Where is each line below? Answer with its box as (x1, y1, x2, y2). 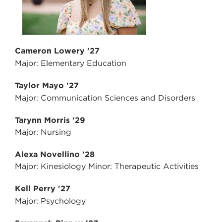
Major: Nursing (15, 127, 71, 137)
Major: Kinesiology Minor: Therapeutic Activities (15, 162, 199, 171)
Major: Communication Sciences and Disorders (15, 93, 195, 103)
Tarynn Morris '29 (15, 115, 85, 125)
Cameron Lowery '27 (15, 46, 100, 56)
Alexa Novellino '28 (15, 150, 95, 160)
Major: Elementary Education (15, 58, 126, 68)
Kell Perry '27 (15, 184, 70, 194)
